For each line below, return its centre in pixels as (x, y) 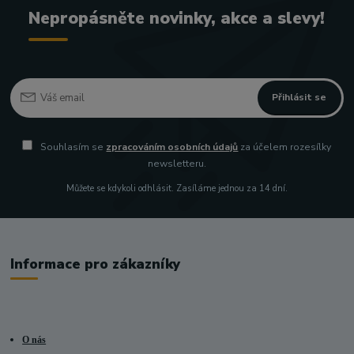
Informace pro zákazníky (96, 264)
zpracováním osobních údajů (172, 147)
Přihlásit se (299, 98)
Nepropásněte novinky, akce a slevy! (177, 18)
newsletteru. (177, 164)
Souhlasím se (72, 147)
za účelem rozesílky (285, 147)
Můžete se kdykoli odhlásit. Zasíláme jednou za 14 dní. (177, 188)
